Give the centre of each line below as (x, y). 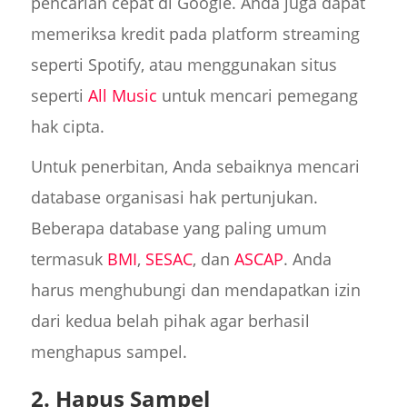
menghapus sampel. (109, 351)
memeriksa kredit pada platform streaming (195, 33)
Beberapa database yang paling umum (179, 228)
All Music (122, 95)
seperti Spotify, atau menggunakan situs (184, 64)
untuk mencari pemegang (257, 95)
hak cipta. (67, 126)
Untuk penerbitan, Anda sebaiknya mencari (195, 166)
